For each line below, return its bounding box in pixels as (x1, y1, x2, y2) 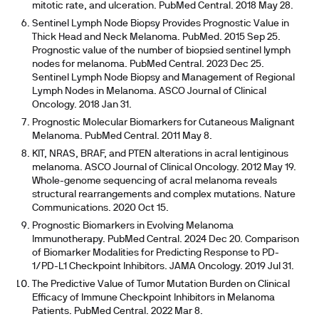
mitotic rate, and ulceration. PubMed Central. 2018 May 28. (31, 1, 293, 11)
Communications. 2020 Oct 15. (31, 204, 169, 213)
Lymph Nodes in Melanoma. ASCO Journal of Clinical (31, 87, 266, 96)
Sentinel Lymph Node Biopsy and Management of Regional (31, 73, 295, 83)
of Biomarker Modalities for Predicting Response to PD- (31, 249, 279, 258)
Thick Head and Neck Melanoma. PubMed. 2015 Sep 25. (31, 33, 281, 42)
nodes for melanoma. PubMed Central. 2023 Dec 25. (31, 60, 264, 69)
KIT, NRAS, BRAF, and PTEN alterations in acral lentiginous (31, 150, 288, 159)
